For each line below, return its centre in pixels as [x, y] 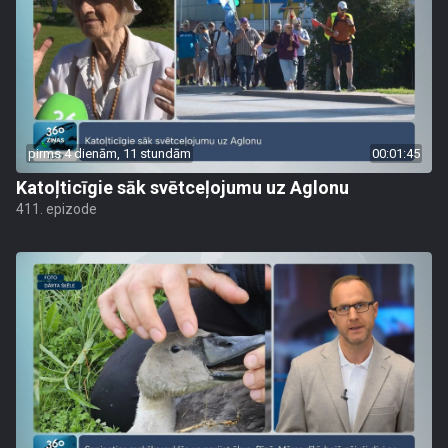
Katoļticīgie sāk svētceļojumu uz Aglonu [182, 187]
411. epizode [56, 209]
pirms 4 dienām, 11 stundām [109, 153]
